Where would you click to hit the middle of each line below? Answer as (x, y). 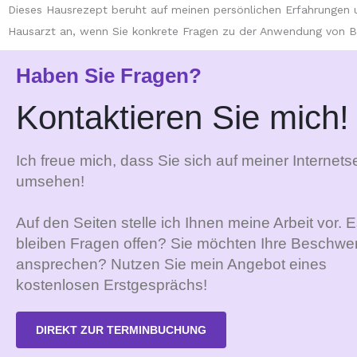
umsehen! (50, 181)
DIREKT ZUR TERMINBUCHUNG (121, 330)
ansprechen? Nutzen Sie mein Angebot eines (171, 264)
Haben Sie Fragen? (109, 75)
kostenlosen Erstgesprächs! (112, 284)
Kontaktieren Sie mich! (182, 117)
